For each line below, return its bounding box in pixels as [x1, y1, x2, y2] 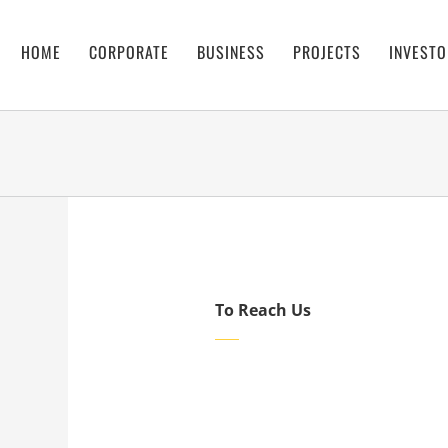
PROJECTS [293, 40, 361, 64]
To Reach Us [214, 299, 311, 321]
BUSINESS [197, 40, 265, 64]
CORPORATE [89, 40, 169, 64]
